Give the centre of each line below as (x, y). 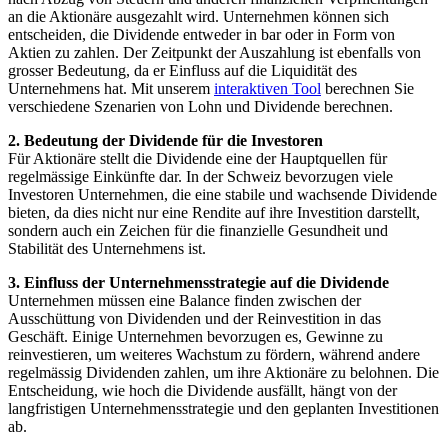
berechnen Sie (367, 89)
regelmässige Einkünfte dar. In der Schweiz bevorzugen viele (200, 177)
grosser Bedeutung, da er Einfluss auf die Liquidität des (182, 71)
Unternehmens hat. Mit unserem (111, 89)
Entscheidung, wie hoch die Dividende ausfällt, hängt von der (202, 391)
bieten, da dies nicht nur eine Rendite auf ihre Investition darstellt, (214, 213)
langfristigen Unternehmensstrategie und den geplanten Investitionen (223, 409)
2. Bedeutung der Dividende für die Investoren (165, 141)
